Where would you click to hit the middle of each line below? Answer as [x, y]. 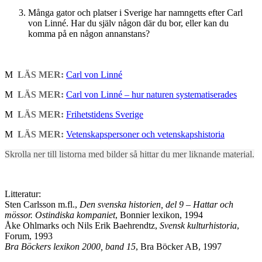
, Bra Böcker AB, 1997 [179, 246]
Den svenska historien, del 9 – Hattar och [156, 204]
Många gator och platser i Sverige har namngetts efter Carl [135, 12]
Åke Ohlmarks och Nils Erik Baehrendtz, [82, 225]
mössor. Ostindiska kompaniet [60, 215]
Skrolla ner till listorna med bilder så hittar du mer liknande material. [130, 154]
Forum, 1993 [29, 236]
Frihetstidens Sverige [105, 114]
